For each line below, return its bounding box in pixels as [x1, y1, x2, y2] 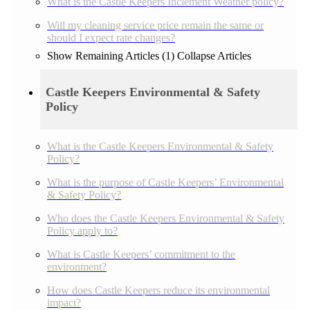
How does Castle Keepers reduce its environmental [47, 284, 270, 297]
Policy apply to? [47, 225, 118, 237]
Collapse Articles [177, 49, 251, 62]
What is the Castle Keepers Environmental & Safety [47, 140, 273, 153]
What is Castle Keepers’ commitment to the [47, 248, 235, 261]
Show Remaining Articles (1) [47, 49, 177, 62]
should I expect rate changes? [47, 31, 175, 44]
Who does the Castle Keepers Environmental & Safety [47, 212, 284, 225]
